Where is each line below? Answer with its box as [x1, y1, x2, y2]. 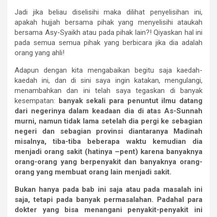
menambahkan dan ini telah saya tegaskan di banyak [15, 86, 202, 95]
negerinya [31, 107, 65, 116]
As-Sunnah [164, 107, 203, 116]
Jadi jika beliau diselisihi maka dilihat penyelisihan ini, [15, 8, 202, 17]
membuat [55, 168, 87, 177]
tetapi [33, 195, 53, 204]
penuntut [127, 96, 158, 106]
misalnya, [15, 137, 46, 146]
